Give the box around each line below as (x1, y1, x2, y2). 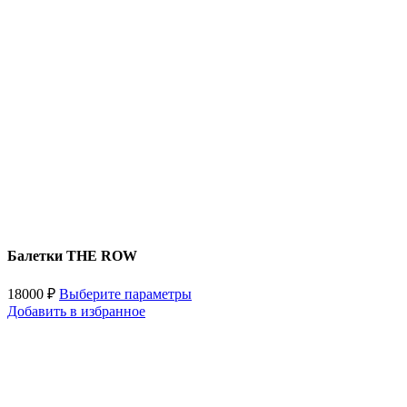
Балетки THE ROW (7, 248, 137, 264)
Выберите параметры (59, 286, 192, 303)
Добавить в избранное (7, 303, 145, 320)
